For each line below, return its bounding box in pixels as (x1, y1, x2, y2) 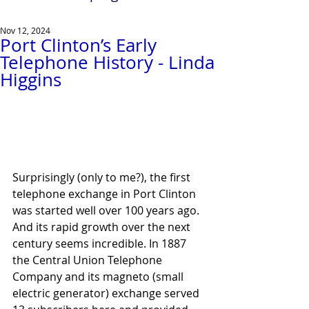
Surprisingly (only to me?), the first (12, 169, 193, 185)
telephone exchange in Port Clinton (12, 186, 199, 201)
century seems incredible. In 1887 (12, 235, 189, 251)
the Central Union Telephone (12, 252, 165, 268)
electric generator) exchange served (12, 285, 202, 301)
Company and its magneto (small (12, 268, 186, 284)
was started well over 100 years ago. (12, 202, 202, 218)
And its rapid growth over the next (12, 219, 193, 235)
